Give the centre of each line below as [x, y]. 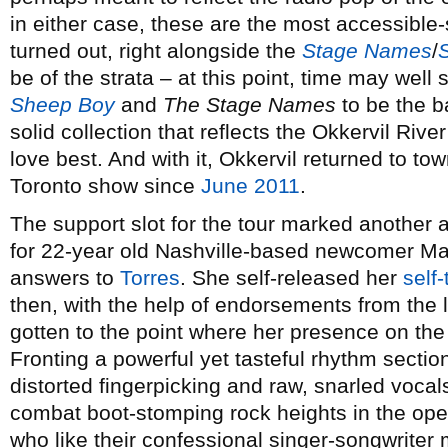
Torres [150, 277]
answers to [65, 277]
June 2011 [250, 185]
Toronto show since [105, 185]
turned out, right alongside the [156, 50]
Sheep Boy [62, 104]
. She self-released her [291, 277]
